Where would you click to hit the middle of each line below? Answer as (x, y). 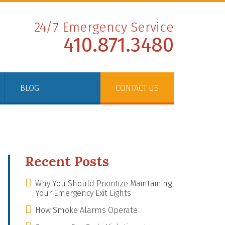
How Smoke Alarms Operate (86, 210)
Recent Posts (67, 161)
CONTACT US (137, 88)
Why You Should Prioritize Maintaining (103, 184)
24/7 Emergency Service (104, 27)
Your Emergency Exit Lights (83, 193)
